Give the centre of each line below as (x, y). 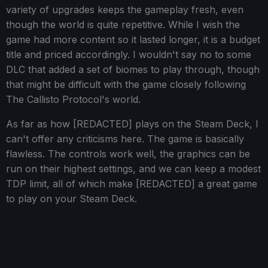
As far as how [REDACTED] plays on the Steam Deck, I (132, 124)
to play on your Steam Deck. (71, 199)
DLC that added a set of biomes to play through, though (133, 70)
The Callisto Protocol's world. (73, 100)
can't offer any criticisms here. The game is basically (125, 139)
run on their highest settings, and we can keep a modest (133, 169)
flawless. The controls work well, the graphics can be (128, 154)
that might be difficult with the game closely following (126, 85)
